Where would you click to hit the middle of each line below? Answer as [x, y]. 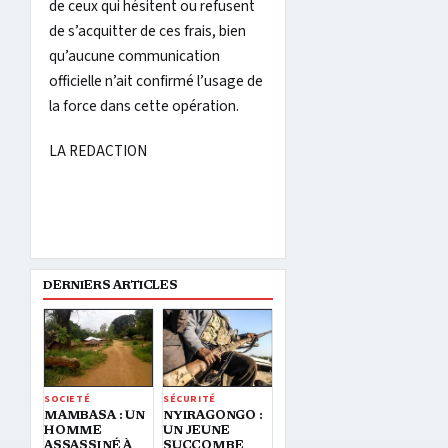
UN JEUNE [196, 430]
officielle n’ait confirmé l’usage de [156, 80]
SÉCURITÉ [189, 398]
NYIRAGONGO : [212, 415]
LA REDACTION [98, 150]
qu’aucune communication [134, 55]
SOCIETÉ [67, 398]
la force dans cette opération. [144, 105]
